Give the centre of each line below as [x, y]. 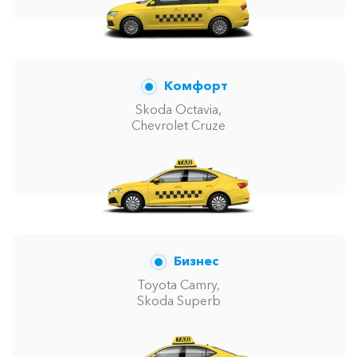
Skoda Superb [178, 300]
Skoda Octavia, [178, 109]
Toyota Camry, [178, 284]
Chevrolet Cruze [178, 125]
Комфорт [194, 85]
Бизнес [194, 260]
